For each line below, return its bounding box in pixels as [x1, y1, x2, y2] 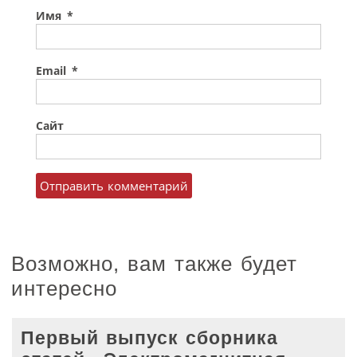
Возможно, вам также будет [11, 252, 297, 277]
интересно [11, 277, 117, 301]
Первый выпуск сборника [21, 328, 279, 348]
